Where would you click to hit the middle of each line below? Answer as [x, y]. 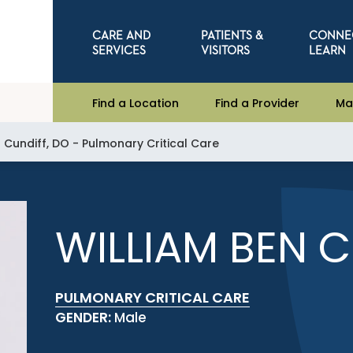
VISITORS [225, 50]
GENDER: [85, 318]
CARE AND [122, 35]
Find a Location [136, 103]
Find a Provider [258, 103]
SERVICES [119, 50]
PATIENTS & [232, 35]
